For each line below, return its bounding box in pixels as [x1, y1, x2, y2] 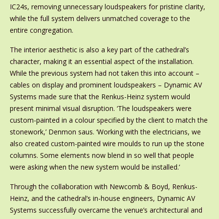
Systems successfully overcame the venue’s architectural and [9, 205, 202, 215]
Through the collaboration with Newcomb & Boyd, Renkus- [9, 182, 197, 191]
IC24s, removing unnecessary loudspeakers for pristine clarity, [9, 2, 205, 11]
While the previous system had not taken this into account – [9, 68, 199, 78]
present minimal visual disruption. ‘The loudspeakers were [9, 104, 192, 113]
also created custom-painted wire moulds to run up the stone [9, 139, 204, 148]
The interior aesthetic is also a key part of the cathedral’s [9, 45, 189, 54]
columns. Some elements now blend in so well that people [9, 151, 194, 160]
